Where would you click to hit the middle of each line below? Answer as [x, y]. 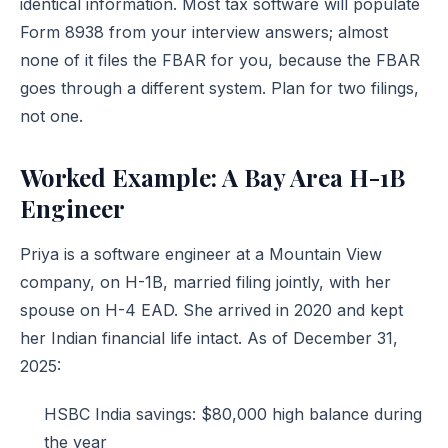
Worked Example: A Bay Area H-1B [212, 177]
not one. [51, 116]
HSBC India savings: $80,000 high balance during [233, 414]
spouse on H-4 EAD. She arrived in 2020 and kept [211, 310]
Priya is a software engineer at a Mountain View [201, 254]
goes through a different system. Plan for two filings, [219, 88]
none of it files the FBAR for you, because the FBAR [220, 60]
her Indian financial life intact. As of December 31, [209, 338]
